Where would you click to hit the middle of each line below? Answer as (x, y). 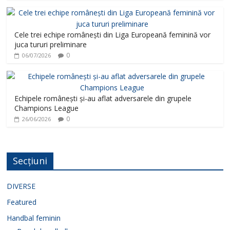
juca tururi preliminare (51, 45)
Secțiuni (30, 161)
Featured (22, 202)
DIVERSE (21, 186)
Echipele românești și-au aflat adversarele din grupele (103, 99)
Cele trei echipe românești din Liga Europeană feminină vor (113, 35)
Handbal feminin (34, 218)
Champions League (47, 108)
